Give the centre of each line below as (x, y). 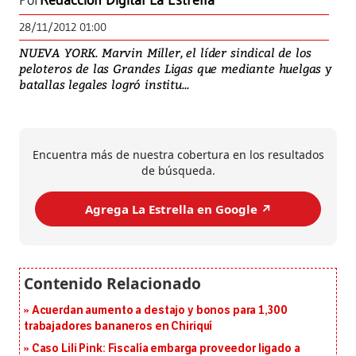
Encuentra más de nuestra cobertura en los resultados (178, 155)
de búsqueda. (178, 171)
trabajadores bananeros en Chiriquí (118, 327)
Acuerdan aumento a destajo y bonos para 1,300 (159, 311)
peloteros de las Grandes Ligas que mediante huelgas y (176, 69)
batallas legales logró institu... (104, 85)
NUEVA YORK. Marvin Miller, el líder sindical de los (166, 53)
